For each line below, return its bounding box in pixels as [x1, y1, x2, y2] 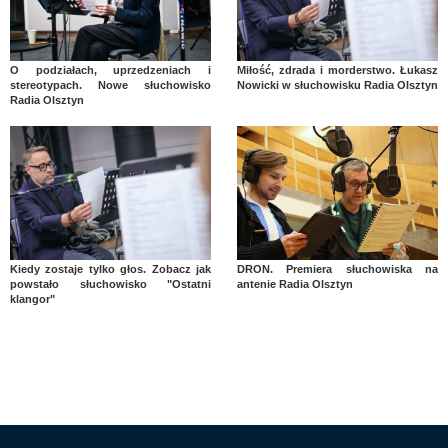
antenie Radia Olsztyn [236, 278, 353, 291]
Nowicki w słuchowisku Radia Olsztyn [236, 79, 438, 92]
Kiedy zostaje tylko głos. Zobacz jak [10, 263, 212, 276]
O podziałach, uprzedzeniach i [10, 64, 212, 77]
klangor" [10, 293, 55, 306]
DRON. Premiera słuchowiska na [236, 263, 438, 276]
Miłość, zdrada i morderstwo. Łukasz [236, 64, 438, 77]
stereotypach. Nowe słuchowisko [10, 79, 212, 92]
